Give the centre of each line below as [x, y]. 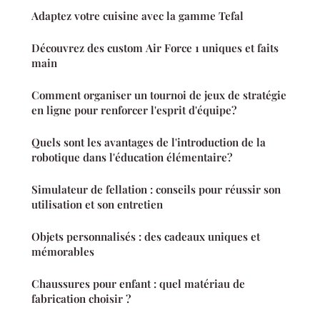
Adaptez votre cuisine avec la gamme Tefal [137, 15]
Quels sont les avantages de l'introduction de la [149, 142]
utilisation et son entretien [97, 204]
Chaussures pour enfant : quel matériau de [138, 283]
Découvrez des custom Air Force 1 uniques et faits [155, 47]
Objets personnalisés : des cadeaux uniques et [146, 236]
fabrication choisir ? [81, 298]
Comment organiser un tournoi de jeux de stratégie [159, 95]
